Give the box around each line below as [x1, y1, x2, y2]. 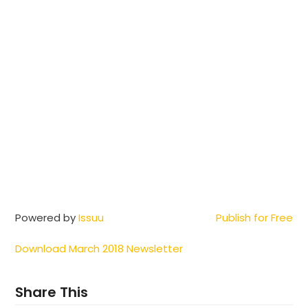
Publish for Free [215, 210, 293, 225]
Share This [15, 283, 89, 302]
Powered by [15, 210, 79, 225]
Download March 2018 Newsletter [15, 241, 184, 256]
